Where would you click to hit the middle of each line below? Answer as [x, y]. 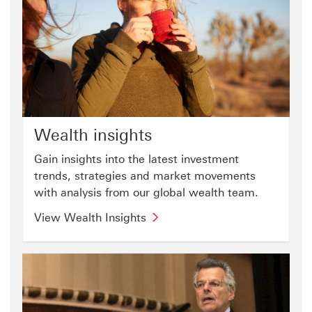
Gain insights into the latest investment [136, 159]
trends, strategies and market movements [145, 175]
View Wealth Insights [90, 217]
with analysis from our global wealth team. [146, 192]
